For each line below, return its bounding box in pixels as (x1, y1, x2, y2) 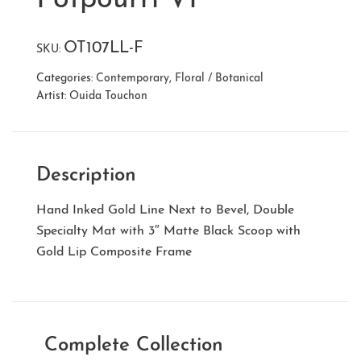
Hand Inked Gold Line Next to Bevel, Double (36, 203, 294, 217)
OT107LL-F (64, 39, 143, 56)
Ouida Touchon (69, 89, 147, 102)
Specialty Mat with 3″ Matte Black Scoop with (36, 224, 301, 238)
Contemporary (96, 72, 169, 85)
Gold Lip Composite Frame (36, 245, 192, 259)
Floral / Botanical (175, 72, 263, 85)
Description (36, 165, 136, 185)
